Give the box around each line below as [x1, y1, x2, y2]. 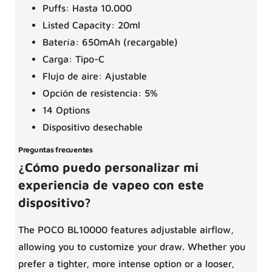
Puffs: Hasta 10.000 [42, 2, 132, 14]
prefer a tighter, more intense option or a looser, [18, 258, 234, 270]
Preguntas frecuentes [18, 145, 93, 155]
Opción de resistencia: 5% [42, 87, 158, 99]
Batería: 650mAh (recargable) [42, 36, 178, 48]
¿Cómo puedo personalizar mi [18, 160, 199, 175]
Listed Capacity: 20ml [42, 19, 140, 31]
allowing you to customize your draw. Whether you [18, 241, 245, 253]
